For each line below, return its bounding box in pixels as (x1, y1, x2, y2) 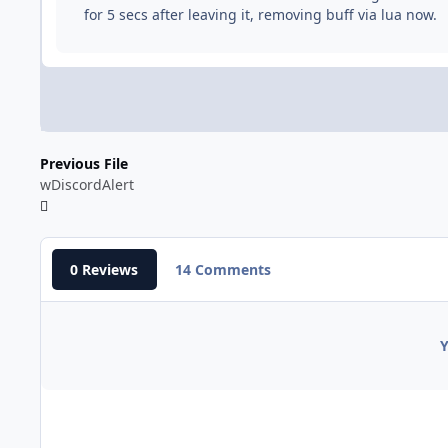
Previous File (40, 153, 128, 173)
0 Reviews (70, 259, 139, 279)
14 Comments (174, 259, 271, 279)
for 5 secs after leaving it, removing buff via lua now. (84, 4, 437, 24)
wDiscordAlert (40, 174, 134, 194)
